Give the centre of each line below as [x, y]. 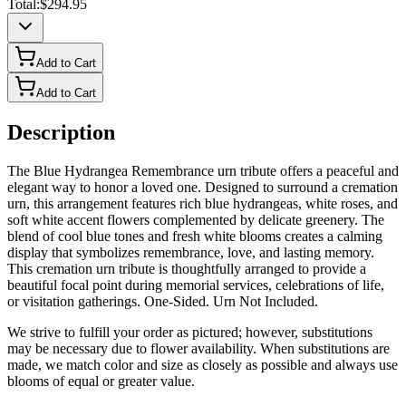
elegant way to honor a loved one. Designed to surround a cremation [203, 187]
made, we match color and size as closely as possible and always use [203, 364]
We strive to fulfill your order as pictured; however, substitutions [190, 332]
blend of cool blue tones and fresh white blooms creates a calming [195, 236]
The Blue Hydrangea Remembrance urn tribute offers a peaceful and [203, 170]
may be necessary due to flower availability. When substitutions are [198, 348]
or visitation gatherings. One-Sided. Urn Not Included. [163, 301]
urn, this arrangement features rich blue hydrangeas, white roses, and [203, 203]
